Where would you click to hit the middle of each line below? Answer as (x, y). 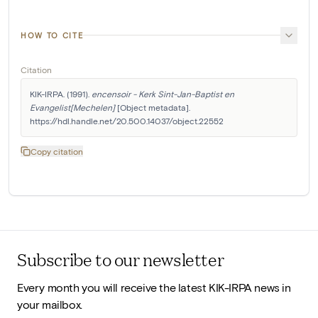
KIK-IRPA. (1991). (61, 93)
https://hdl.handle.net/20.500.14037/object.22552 (127, 120)
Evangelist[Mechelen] (72, 107)
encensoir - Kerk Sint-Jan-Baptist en (163, 93)
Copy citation (57, 151)
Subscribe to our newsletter (121, 259)
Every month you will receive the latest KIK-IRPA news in (154, 287)
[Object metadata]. (153, 107)
